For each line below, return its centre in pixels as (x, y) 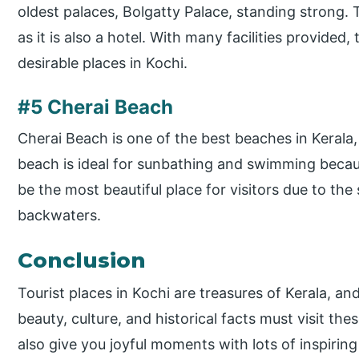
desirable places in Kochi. (103, 63)
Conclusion (82, 260)
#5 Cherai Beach (96, 107)
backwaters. (60, 215)
